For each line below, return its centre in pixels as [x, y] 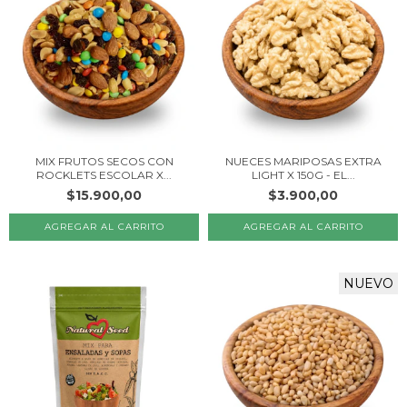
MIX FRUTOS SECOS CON [104, 161]
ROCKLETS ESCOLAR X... [104, 175]
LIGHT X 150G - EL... [303, 175]
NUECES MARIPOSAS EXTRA [303, 161]
